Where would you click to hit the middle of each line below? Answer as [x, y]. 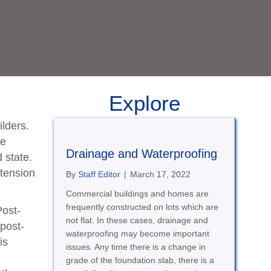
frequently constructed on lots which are [142, 207]
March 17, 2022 [160, 175]
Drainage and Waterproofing [141, 154]
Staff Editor [99, 175]
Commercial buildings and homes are [137, 194]
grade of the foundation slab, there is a [140, 260]
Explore [144, 103]
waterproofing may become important [137, 234]
